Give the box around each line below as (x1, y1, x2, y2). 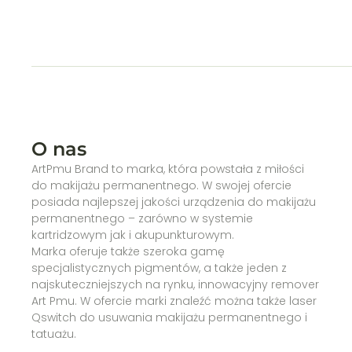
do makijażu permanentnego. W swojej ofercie (31, 178, 291, 194)
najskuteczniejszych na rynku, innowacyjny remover (31, 277, 319, 293)
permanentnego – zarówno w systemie (31, 211, 253, 227)
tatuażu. (31, 326, 76, 343)
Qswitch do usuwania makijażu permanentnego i (31, 310, 307, 326)
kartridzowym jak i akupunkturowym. (31, 227, 234, 244)
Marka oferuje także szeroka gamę (31, 244, 225, 260)
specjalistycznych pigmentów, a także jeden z (31, 260, 287, 277)
